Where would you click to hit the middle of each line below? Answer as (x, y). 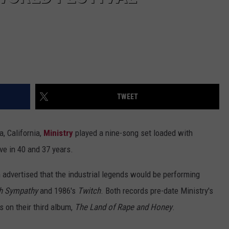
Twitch (89, 191)
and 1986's (58, 191)
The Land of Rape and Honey (123, 207)
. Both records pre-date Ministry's (157, 191)
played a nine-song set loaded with (133, 133)
